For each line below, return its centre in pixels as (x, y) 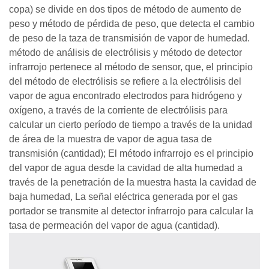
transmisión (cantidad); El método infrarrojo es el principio (131, 154)
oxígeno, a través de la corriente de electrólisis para (118, 110)
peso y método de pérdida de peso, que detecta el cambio (132, 24)
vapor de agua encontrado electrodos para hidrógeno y (125, 96)
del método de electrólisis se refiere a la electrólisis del (125, 82)
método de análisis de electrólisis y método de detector (125, 53)
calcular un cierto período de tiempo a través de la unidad (131, 125)
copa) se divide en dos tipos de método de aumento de (125, 10)
